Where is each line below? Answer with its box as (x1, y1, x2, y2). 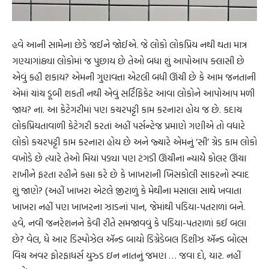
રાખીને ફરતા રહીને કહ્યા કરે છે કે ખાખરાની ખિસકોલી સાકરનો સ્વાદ (12, 167, 249, 182)
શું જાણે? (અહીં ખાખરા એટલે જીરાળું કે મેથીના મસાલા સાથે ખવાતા (12, 183, 241, 198)
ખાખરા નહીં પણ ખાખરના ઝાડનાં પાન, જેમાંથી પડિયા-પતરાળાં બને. (12, 199, 245, 214)
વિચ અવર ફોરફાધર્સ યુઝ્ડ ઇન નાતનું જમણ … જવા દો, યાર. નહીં (12, 248, 241, 263)
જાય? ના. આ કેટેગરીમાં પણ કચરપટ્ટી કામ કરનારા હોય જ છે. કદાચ (12, 102, 242, 117)
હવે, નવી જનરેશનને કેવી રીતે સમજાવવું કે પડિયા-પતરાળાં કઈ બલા (12, 216, 246, 231)
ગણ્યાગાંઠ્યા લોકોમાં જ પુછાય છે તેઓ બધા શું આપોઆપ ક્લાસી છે (12, 53, 244, 68)
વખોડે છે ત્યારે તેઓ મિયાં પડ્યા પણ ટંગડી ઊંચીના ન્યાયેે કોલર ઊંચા (12, 151, 246, 166)
